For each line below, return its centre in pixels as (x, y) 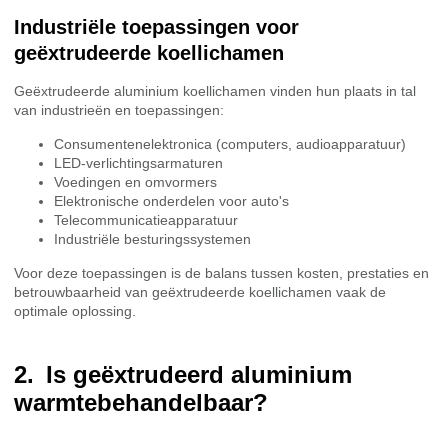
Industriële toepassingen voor (156, 27)
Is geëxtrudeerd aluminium (199, 374)
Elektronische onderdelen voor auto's (171, 200)
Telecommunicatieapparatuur (146, 219)
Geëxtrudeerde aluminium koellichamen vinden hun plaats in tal (215, 91)
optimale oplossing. (75, 310)
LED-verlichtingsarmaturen (138, 162)
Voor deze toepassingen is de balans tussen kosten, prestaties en (221, 272)
